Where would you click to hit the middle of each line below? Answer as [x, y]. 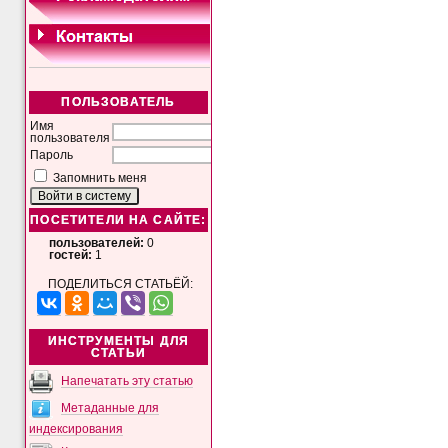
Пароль [52, 155]
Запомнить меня [100, 178]
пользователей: [97, 242]
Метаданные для [110, 407]
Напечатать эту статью [127, 380]
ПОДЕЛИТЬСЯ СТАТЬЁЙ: [120, 284]
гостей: [71, 254]
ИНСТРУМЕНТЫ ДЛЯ [118, 341]
